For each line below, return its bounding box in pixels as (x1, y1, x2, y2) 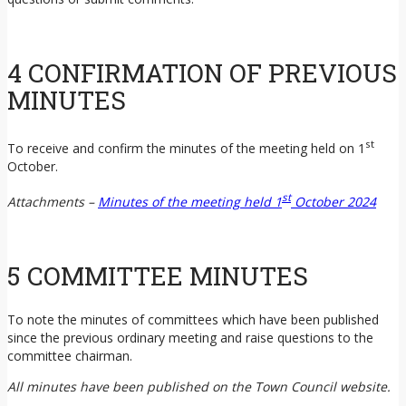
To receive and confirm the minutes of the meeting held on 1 (7, 139, 365, 157)
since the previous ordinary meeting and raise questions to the (7, 329, 373, 346)
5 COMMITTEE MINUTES (7, 258, 308, 293)
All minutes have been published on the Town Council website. (7, 378, 391, 395)
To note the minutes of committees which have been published (7, 311, 379, 328)
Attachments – (7, 192, 98, 210)
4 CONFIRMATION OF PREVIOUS (7, 55, 397, 90)
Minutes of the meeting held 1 (98, 192, 282, 210)
